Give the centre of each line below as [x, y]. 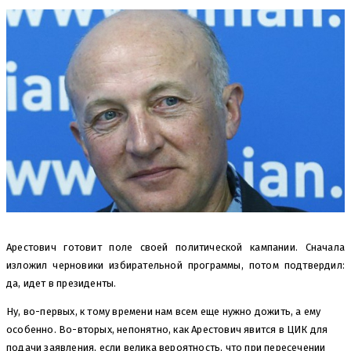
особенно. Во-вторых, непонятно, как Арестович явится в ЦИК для [167, 330]
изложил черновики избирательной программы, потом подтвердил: [175, 266]
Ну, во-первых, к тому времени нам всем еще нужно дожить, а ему [164, 312]
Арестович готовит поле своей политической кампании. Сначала [175, 248]
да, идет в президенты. [62, 284]
